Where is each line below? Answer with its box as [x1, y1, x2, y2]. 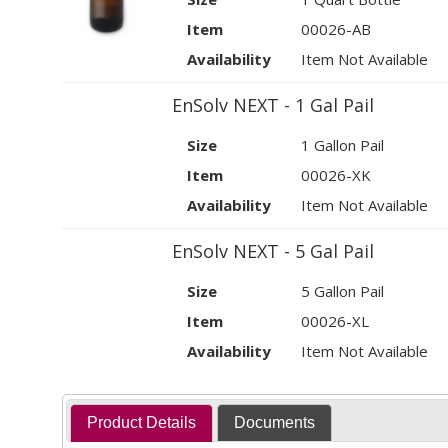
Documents [233, 413, 315, 431]
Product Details [87, 413, 197, 431]
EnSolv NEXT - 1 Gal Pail [172, 93, 374, 118]
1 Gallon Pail [301, 135, 384, 156]
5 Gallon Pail [301, 281, 384, 302]
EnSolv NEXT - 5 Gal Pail [172, 239, 374, 264]
